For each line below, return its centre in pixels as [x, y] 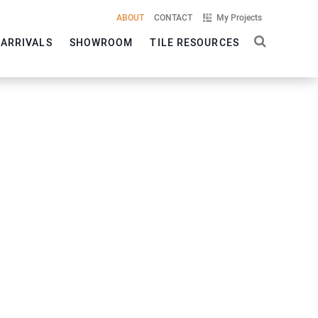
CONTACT [173, 18]
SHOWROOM [101, 43]
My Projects [239, 18]
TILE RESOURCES [194, 43]
